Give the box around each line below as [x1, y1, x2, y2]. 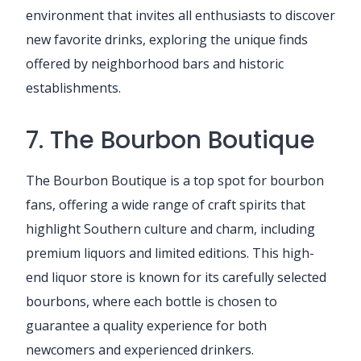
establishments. [26, 78, 121, 97]
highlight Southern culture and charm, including [26, 219, 315, 238]
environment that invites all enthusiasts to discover [26, 6, 335, 24]
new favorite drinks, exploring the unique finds [26, 30, 308, 48]
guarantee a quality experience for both [26, 316, 267, 334]
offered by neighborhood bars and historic [26, 54, 284, 73]
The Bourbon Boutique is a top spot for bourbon [26, 171, 324, 189]
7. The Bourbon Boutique [26, 122, 315, 157]
